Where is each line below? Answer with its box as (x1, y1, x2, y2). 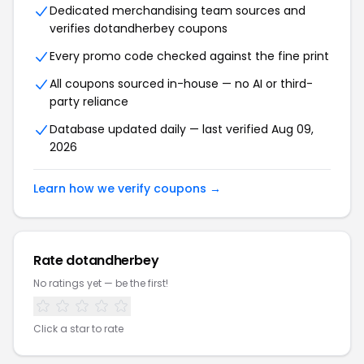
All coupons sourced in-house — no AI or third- (50, 76, 313, 92)
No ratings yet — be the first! (33, 276, 168, 290)
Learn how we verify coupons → (33, 180, 221, 197)
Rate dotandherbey (33, 251, 159, 270)
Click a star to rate (33, 322, 123, 336)
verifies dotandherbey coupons (50, 20, 227, 37)
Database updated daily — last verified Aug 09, (50, 121, 314, 137)
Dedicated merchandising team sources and (50, 2, 305, 19)
